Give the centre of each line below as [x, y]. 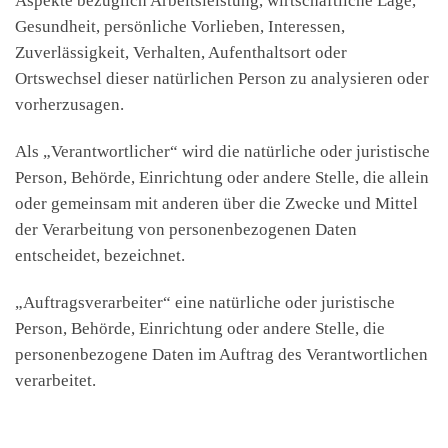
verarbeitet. [55, 381]
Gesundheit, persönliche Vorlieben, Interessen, [180, 26]
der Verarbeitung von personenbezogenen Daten [186, 230]
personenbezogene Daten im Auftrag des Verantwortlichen [221, 355]
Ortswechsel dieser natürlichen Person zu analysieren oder [222, 78]
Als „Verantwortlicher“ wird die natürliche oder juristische [222, 152]
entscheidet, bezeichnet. [100, 256]
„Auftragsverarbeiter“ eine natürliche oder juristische [205, 303]
